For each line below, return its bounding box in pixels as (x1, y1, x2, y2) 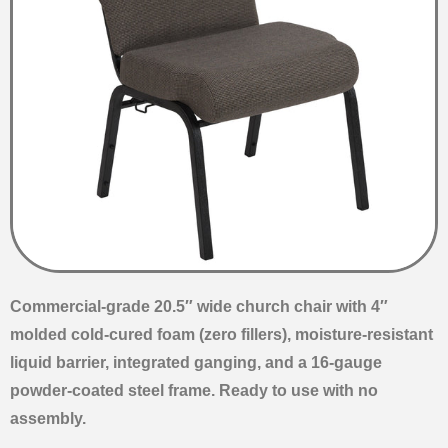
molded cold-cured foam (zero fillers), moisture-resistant (10, 325, 433, 343)
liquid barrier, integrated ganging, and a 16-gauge (10, 353, 382, 371)
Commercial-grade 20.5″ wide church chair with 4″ (10, 297, 388, 315)
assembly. (10, 409, 86, 427)
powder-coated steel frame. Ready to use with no (10, 381, 378, 399)
